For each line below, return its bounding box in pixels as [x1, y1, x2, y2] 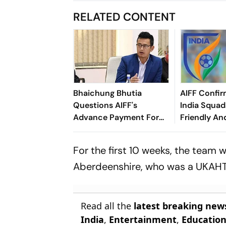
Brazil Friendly [73, 124, 127, 135]
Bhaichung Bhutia [73, 88, 142, 99]
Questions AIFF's [73, 100, 138, 111]
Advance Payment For [73, 112, 159, 123]
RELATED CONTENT [73, 10, 176, 25]
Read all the [81, 200, 134, 212]
